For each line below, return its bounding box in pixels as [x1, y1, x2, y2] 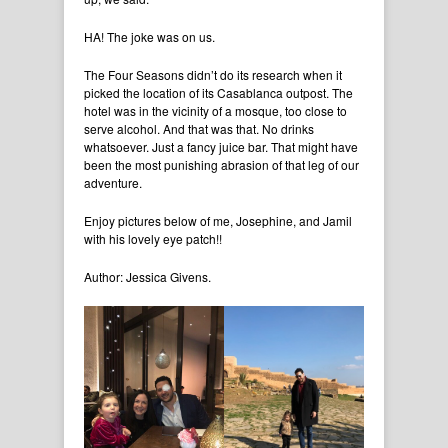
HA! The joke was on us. [84, 27, 215, 45]
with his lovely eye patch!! [84, 229, 222, 247]
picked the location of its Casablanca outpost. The [84, 83, 353, 101]
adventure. [84, 173, 142, 191]
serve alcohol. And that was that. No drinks [84, 119, 314, 137]
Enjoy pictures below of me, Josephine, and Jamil [84, 211, 352, 229]
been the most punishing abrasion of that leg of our [84, 155, 359, 173]
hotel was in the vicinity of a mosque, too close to [84, 101, 347, 119]
